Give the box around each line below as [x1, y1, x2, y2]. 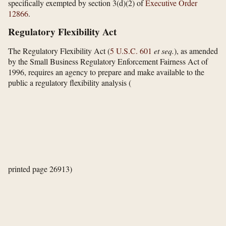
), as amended [174, 45, 218, 56]
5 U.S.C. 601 [110, 45, 152, 56]
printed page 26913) [8, 163, 72, 175]
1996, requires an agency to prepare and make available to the [8, 67, 204, 78]
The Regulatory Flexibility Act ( [8, 45, 110, 56]
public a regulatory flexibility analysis [8, 77, 129, 88]
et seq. [154, 45, 174, 56]
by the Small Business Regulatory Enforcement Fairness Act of [8, 56, 208, 67]
